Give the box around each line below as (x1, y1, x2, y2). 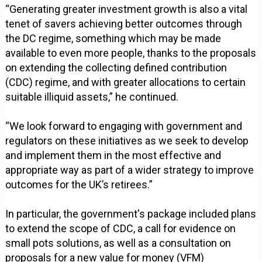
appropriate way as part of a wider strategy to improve (5, 164, 254, 177)
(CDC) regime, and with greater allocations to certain (5, 76, 246, 89)
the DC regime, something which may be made (5, 32, 222, 45)
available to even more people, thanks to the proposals (5, 47, 257, 60)
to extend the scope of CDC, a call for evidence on (5, 222, 236, 235)
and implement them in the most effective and (5, 149, 222, 162)
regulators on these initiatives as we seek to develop (5, 135, 249, 147)
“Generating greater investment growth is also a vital (5, 3, 248, 16)
